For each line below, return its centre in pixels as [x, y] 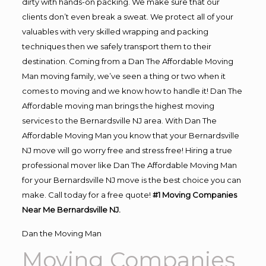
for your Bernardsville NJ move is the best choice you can [131, 180]
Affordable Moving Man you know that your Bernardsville [130, 135]
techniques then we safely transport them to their [116, 46]
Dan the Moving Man [61, 233]
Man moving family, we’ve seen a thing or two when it [123, 76]
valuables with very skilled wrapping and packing [115, 31]
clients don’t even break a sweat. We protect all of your [127, 17]
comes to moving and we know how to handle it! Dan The [132, 91]
